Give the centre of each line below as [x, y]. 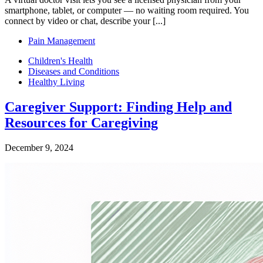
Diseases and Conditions [74, 72]
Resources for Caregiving [81, 123]
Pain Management [62, 41]
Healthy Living [56, 82]
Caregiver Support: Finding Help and [118, 107]
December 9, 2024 [39, 148]
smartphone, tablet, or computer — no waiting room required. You [127, 11]
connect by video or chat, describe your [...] [85, 21]
